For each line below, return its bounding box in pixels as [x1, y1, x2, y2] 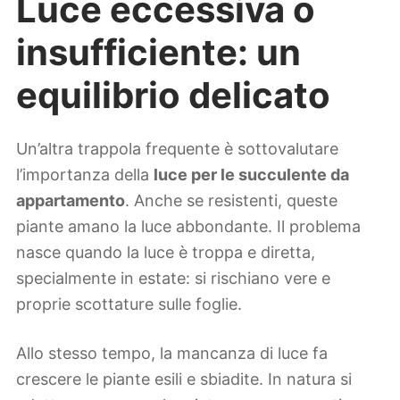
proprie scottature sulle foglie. [16, 295, 242, 314]
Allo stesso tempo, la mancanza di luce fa [16, 343, 328, 362]
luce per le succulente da [154, 165, 349, 185]
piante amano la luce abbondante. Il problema [16, 217, 361, 237]
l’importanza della [16, 165, 154, 185]
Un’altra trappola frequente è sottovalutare [16, 139, 338, 159]
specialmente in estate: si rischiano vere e [16, 269, 330, 288]
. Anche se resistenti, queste [125, 191, 337, 211]
